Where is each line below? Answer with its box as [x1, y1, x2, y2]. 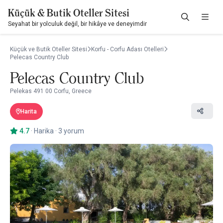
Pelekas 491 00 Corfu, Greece [10, 88, 92, 95]
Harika [34, 127, 54, 135]
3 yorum [58, 127, 84, 135]
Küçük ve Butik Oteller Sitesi [10, 46, 87, 53]
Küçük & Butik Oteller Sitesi [8, 7, 129, 19]
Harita [20, 108, 37, 115]
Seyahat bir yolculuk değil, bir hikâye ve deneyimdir [8, 20, 147, 27]
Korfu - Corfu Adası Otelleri [91, 46, 164, 53]
